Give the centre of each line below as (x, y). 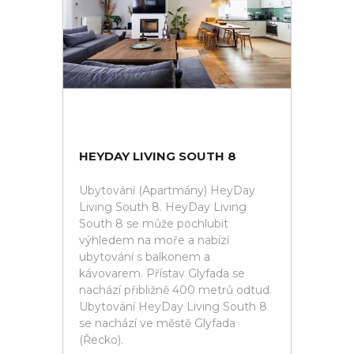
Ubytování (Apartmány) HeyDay (167, 190)
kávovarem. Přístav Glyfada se (162, 273)
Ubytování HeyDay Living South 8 (173, 307)
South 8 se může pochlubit (154, 224)
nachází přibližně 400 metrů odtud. (175, 290)
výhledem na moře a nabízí (154, 240)
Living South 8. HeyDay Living (163, 207)
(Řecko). (101, 340)
